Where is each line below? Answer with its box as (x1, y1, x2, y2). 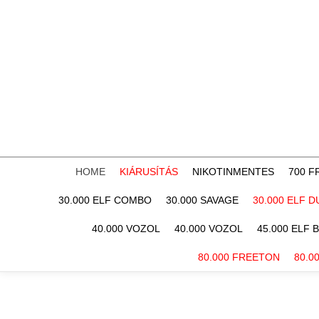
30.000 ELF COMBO (58, 194, 152, 206)
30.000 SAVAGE (166, 194, 239, 206)
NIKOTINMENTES (192, 166, 274, 177)
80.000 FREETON (197, 251, 280, 263)
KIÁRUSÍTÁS (120, 166, 178, 177)
